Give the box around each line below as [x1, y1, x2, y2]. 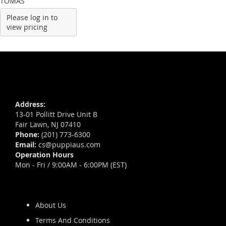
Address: [15, 99, 45, 109]
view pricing [7, 22, 47, 32]
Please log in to [7, 13, 58, 22]
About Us [35, 200, 66, 210]
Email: [15, 140, 36, 149]
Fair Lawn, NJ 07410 [15, 120, 81, 129]
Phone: [15, 130, 39, 139]
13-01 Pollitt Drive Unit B [15, 109, 97, 119]
